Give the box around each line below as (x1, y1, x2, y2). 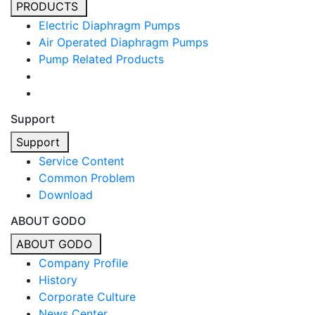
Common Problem (39, 170, 135, 185)
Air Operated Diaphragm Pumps (39, 34, 208, 49)
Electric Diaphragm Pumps (39, 18, 180, 32)
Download (39, 187, 93, 202)
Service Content (39, 153, 124, 168)
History (39, 272, 77, 287)
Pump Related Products (39, 51, 164, 66)
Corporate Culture (39, 289, 136, 304)
